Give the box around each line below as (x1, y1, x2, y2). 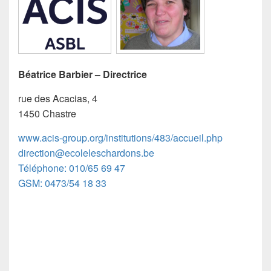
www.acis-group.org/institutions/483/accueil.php (18, 130, 223, 145)
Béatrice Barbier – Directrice (18, 67, 147, 81)
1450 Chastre (18, 106, 76, 120)
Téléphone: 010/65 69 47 (18, 160, 125, 175)
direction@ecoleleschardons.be (18, 145, 154, 160)
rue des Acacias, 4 (18, 91, 97, 105)
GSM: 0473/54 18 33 (18, 175, 106, 190)
